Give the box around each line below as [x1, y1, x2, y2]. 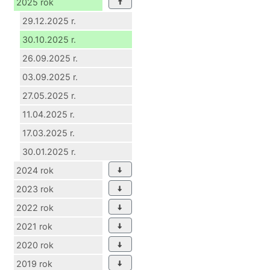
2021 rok [16, 221, 52, 231]
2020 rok [16, 239, 54, 250]
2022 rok [16, 202, 54, 213]
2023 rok [16, 183, 54, 194]
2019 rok [16, 258, 52, 269]
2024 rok [16, 165, 54, 175]
